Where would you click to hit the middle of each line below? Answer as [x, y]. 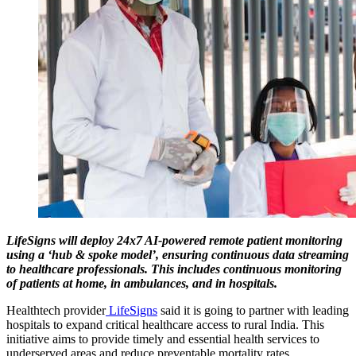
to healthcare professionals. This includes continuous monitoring [174, 269]
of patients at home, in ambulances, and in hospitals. [142, 283]
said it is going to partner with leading [253, 310]
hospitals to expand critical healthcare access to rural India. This [165, 324]
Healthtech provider [56, 310]
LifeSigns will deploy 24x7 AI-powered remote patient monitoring [174, 240]
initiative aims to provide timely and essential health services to [163, 339]
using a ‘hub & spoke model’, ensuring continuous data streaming [178, 254]
